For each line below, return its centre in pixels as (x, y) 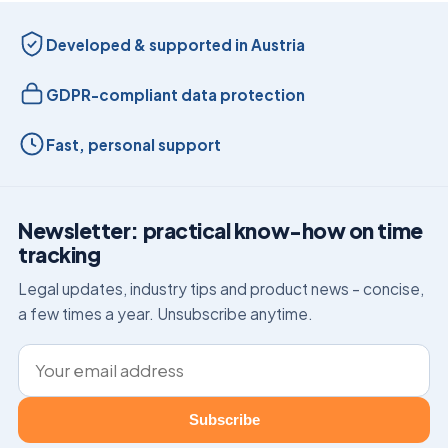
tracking (59, 255)
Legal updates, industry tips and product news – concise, (221, 288)
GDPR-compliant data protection (175, 94)
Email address (72, 356)
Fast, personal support (133, 144)
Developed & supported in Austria (175, 44)
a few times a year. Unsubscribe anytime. (165, 313)
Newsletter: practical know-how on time (220, 231)
